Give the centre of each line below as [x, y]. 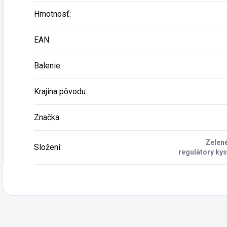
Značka [47, 117]
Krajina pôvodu [60, 91]
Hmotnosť [52, 14]
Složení [47, 147]
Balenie [47, 66]
